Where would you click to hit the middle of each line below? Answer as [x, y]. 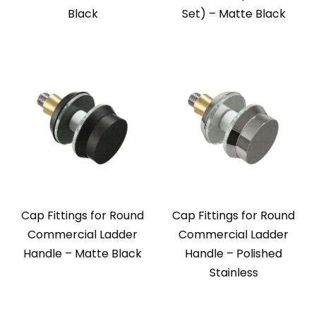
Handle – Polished [233, 254]
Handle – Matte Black [83, 254]
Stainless [233, 273]
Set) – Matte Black [233, 14]
